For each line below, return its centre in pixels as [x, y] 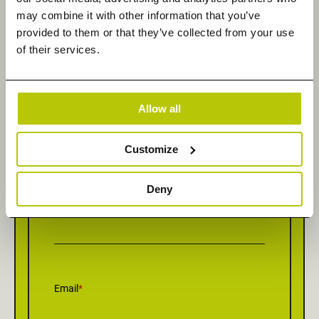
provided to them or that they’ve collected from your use [155, 32]
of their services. [58, 49]
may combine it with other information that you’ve [138, 15]
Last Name [78, 205]
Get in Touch [159, 54]
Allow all [159, 109]
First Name [78, 121]
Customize [152, 149]
